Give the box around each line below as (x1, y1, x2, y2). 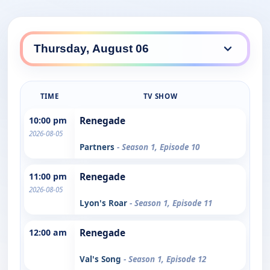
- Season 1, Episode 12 (124, 253, 206, 265)
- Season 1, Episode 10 (117, 141, 199, 152)
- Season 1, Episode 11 (130, 197, 212, 209)
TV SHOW (143, 91, 178, 101)
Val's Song (80, 253, 124, 265)
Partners (80, 141, 117, 152)
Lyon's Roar (80, 197, 130, 209)
